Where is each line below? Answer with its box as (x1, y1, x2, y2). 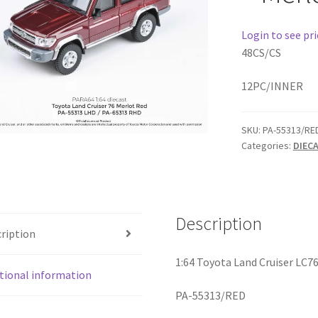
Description (175, 212, 263, 235)
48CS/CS (241, 45, 281, 60)
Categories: (241, 138, 293, 152)
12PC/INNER (241, 79, 303, 94)
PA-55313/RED (175, 288, 246, 303)
